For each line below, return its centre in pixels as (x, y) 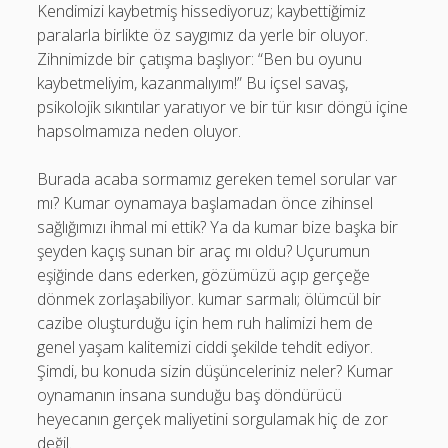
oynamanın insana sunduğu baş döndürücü (190, 395)
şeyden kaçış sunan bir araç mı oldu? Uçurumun (204, 251)
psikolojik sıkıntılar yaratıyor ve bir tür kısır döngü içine (223, 107)
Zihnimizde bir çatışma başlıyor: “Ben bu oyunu (200, 59)
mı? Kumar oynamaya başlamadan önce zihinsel (205, 203)
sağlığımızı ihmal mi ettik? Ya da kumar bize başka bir (218, 227)
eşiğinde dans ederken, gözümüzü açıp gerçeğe (204, 275)
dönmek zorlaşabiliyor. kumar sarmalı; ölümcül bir (209, 299)
